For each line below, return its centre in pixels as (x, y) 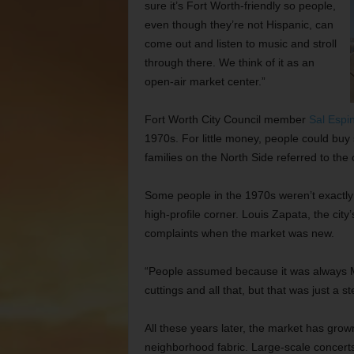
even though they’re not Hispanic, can (239, 24)
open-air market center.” (205, 81)
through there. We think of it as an (229, 62)
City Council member (255, 119)
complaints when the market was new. (239, 233)
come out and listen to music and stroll (240, 43)
